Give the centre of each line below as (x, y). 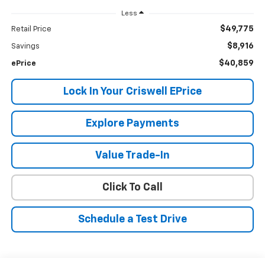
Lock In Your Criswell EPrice (132, 92)
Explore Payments (132, 124)
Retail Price (31, 30)
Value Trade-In (132, 156)
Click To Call (132, 188)
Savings (25, 47)
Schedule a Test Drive (132, 220)
